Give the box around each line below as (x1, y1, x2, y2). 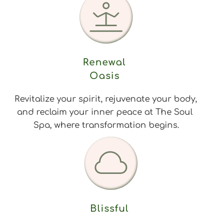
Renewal (83, 57, 129, 67)
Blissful (90, 203, 132, 214)
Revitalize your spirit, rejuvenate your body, (15, 94, 197, 104)
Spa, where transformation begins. (33, 120, 179, 130)
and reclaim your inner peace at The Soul (17, 107, 193, 117)
